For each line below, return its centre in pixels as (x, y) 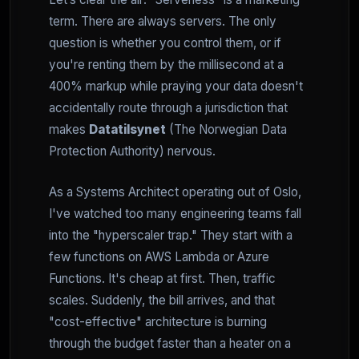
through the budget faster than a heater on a (170, 343)
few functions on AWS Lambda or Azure (159, 257)
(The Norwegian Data (226, 129)
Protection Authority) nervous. (132, 151)
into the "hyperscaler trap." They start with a (171, 235)
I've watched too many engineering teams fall (175, 214)
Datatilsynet (127, 129)
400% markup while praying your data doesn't (176, 86)
